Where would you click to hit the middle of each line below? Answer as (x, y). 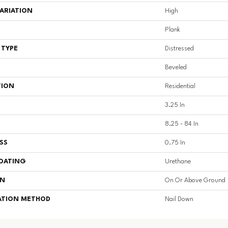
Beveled (176, 68)
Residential (180, 87)
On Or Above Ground (195, 181)
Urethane (178, 162)
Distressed (179, 49)
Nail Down (179, 199)
